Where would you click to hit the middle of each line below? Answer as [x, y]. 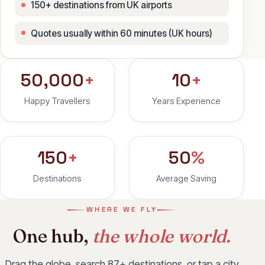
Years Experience [187, 101]
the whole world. [161, 236]
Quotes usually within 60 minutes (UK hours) [122, 33]
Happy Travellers [58, 101]
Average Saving [187, 179]
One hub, [53, 236]
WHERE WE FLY [122, 210]
